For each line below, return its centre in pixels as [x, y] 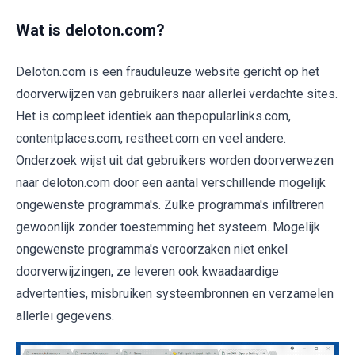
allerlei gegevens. [65, 316]
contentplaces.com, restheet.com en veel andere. [151, 138]
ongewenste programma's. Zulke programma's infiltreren [170, 205]
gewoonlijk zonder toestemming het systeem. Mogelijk [168, 227]
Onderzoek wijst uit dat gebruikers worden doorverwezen [175, 160]
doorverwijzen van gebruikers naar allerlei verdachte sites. [177, 94]
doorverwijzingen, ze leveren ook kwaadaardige [147, 271]
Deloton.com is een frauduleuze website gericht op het [168, 72]
